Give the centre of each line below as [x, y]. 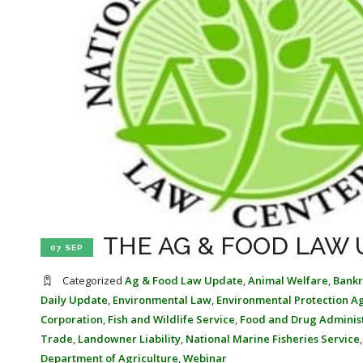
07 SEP [67, 248]
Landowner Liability [129, 339]
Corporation [72, 319]
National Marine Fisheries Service [273, 339]
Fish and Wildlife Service [171, 319]
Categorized [92, 280]
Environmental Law [162, 300]
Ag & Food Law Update [184, 280]
